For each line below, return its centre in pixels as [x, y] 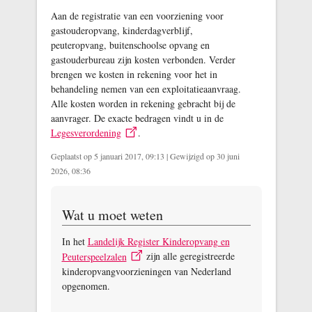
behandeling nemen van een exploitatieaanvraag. [146, 89]
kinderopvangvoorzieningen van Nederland [146, 271]
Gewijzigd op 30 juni [203, 156]
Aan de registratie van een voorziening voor [137, 16]
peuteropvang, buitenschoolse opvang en [130, 45]
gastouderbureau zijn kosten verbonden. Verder [143, 60]
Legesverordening [86, 133]
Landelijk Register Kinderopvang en [158, 242]
